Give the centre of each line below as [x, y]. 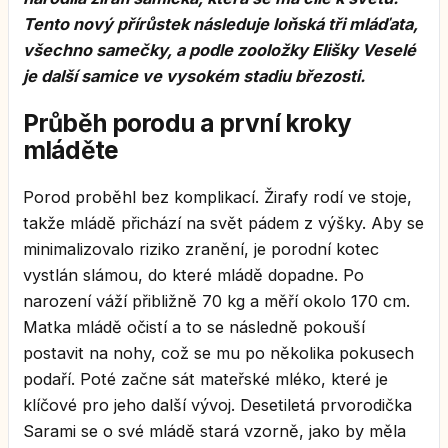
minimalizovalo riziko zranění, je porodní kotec [201, 248]
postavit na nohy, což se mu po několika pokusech [218, 352]
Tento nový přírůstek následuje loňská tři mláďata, [220, 24]
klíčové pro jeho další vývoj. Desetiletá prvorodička [217, 404]
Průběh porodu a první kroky [187, 122]
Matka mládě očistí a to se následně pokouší [194, 326]
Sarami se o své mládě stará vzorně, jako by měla [214, 430]
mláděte [71, 149]
